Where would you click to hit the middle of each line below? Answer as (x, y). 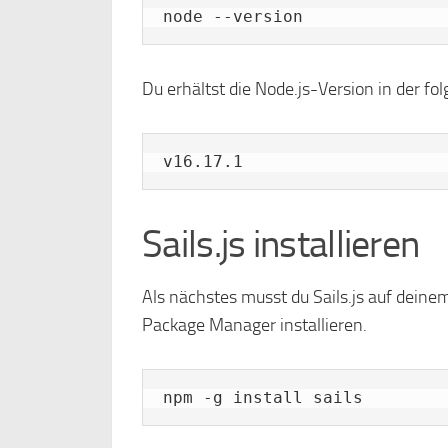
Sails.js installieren (281, 244)
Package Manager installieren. (254, 325)
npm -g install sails (263, 397)
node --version (233, 16)
